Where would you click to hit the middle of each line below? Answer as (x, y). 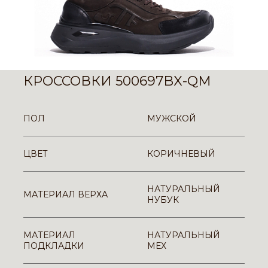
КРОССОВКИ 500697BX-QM (117, 81)
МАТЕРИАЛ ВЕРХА (66, 194)
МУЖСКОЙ (172, 118)
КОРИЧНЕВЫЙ (181, 154)
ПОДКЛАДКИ (54, 246)
